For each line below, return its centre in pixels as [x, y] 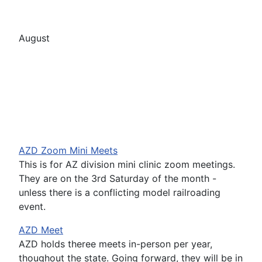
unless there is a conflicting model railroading [120, 193]
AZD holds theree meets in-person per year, [116, 244]
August [34, 38]
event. [32, 207]
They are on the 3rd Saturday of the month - [118, 179]
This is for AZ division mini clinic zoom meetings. [127, 165]
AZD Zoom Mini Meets [68, 151]
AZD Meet [41, 230]
